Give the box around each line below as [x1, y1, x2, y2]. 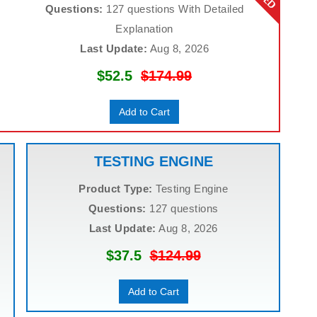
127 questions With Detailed [103, 3, 244, 15]
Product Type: [79, 183, 153, 195]
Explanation [115, 23, 173, 35]
